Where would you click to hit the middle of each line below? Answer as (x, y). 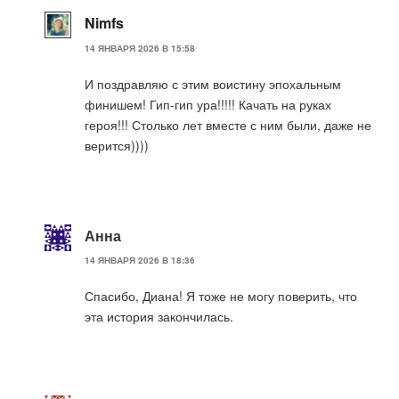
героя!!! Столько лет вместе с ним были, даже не (228, 124)
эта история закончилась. (159, 317)
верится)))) (117, 145)
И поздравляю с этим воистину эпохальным (213, 83)
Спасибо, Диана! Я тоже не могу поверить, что (221, 296)
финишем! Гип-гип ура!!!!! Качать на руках (208, 104)
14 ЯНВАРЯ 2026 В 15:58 (140, 48)
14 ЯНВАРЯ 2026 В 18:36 (140, 261)
